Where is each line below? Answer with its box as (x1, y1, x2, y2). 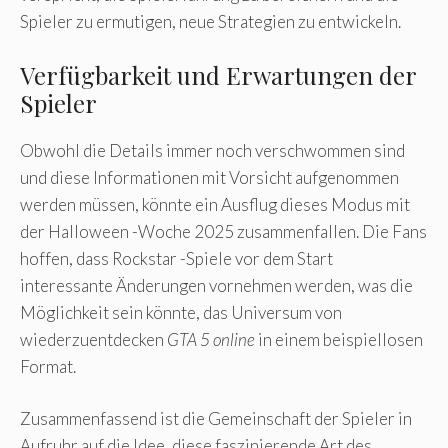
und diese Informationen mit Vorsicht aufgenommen (20, 166, 399, 188)
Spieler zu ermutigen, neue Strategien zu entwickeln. (20, 11, 401, 33)
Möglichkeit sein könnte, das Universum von (20, 301, 342, 323)
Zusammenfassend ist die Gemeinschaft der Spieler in (20, 408, 412, 430)
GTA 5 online (167, 328, 255, 350)
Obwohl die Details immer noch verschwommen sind (20, 139, 405, 161)
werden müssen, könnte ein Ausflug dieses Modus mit (20, 193, 410, 215)
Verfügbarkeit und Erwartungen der (20, 58, 416, 91)
